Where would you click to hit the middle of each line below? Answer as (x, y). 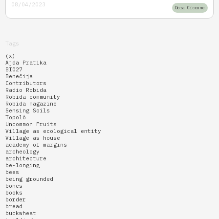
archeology (22, 151)
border (16, 199)
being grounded (29, 179)
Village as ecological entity (53, 131)
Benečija (19, 76)
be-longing (22, 165)
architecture (26, 158)
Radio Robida (26, 90)
